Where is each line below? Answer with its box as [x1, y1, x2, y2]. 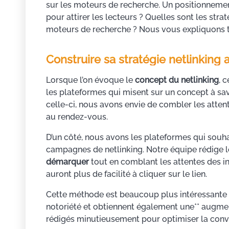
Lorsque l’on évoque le [46, 75, 135, 85]
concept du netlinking [135, 75, 219, 85]
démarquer [46, 157, 89, 167]
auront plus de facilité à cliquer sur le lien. [46, 169, 207, 179]
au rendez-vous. [46, 112, 108, 122]
